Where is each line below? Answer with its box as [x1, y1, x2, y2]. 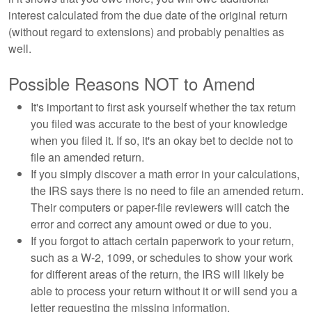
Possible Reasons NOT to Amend [8, 71, 255, 95]
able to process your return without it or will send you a [31, 283, 297, 299]
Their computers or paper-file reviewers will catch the [31, 199, 290, 215]
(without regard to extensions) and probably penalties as [8, 24, 284, 40]
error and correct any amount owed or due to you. [31, 216, 272, 232]
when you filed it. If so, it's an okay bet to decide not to [31, 132, 293, 148]
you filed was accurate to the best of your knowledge [31, 116, 288, 132]
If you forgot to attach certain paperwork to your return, [31, 233, 294, 249]
